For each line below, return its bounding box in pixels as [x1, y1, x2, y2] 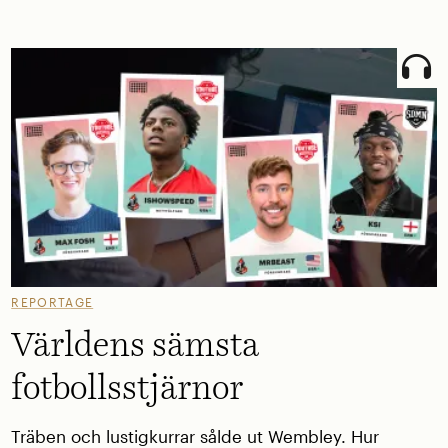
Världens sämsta [11, 329, 260, 364]
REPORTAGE [11, 294, 94, 309]
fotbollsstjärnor [11, 372, 244, 407]
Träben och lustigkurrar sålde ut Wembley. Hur [11, 426, 380, 446]
